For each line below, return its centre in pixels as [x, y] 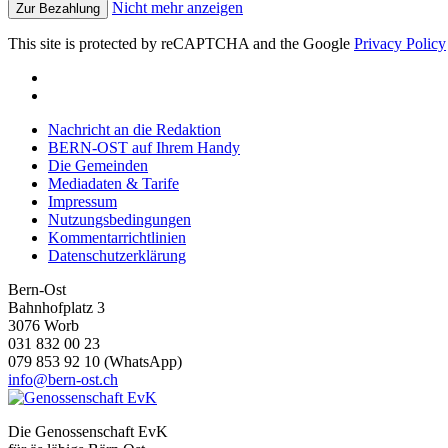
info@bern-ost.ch [63, 379]
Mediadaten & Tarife [113, 183]
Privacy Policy [400, 43]
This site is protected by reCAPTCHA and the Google [181, 43]
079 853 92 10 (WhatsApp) [95, 361]
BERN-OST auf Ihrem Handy [144, 147]
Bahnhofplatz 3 [56, 307]
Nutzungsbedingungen [119, 219]
